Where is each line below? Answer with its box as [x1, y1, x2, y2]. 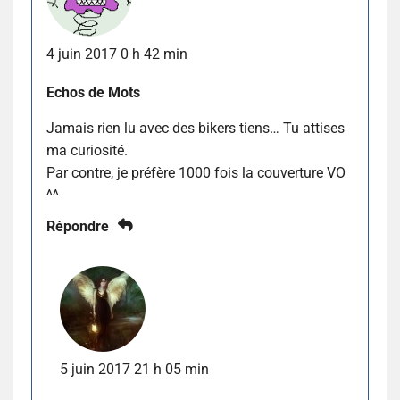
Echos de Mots [46, 84, 140, 102]
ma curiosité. [46, 142, 128, 160]
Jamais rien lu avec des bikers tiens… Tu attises [46, 120, 345, 137]
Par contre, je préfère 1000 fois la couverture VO [46, 164, 346, 182]
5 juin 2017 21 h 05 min [60, 361, 209, 379]
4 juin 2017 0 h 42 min [46, 46, 187, 63]
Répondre [46, 218, 109, 236]
